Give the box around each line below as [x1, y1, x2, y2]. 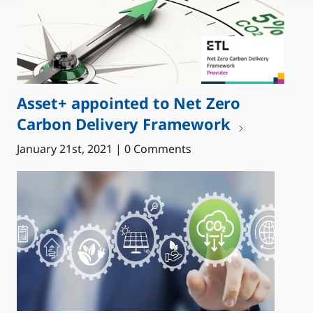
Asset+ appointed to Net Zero [17, 92, 240, 114]
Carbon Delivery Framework [17, 113, 231, 135]
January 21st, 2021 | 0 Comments [17, 141, 191, 157]
